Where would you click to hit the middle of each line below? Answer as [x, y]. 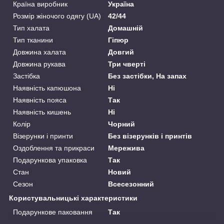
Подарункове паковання [53, 212]
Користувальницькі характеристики [73, 198]
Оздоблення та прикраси [54, 148]
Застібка [26, 76]
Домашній [126, 28]
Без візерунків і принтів [150, 136]
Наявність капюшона [47, 88]
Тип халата [31, 28]
